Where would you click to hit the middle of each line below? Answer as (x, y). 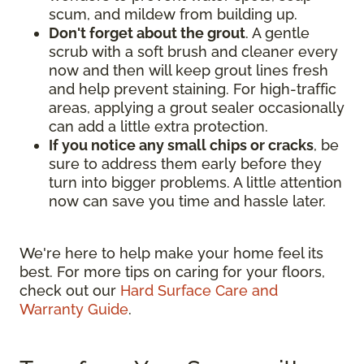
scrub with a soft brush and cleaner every (193, 51)
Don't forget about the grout (147, 32)
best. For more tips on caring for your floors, (172, 271)
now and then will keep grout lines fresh (188, 70)
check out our (70, 290)
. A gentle (277, 32)
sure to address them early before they (185, 163)
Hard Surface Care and (199, 290)
